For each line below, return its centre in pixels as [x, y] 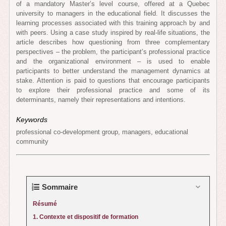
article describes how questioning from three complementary [113, 42]
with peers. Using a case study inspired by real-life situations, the [113, 32]
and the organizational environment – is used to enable [113, 61]
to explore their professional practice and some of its [113, 90]
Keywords [32, 119]
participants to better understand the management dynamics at [113, 71]
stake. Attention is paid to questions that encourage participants [113, 80]
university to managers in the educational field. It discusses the [113, 13]
